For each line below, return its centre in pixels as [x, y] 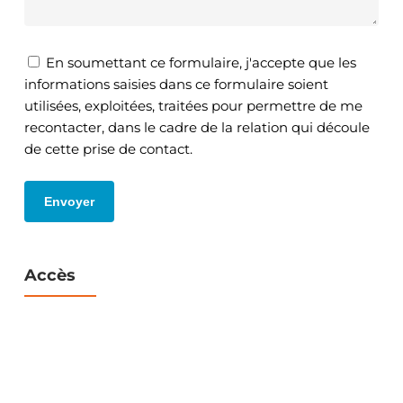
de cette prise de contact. [108, 149]
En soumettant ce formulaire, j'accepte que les [201, 63]
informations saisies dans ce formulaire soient [176, 85]
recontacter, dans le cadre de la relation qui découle [197, 128]
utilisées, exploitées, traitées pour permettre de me [193, 106]
